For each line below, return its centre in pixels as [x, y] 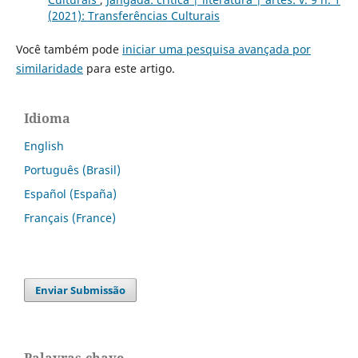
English [44, 145]
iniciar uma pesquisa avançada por [216, 49]
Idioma [47, 118]
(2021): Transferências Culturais [133, 15]
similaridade [49, 68]
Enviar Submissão [81, 290]
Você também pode [69, 49]
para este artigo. [129, 68]
